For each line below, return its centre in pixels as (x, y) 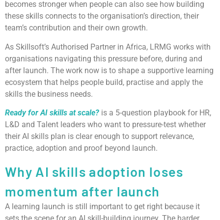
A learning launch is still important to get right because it (102, 206)
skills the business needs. (49, 94)
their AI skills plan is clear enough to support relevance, (99, 137)
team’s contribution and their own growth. (76, 28)
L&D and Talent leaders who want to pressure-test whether (105, 125)
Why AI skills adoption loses (94, 171)
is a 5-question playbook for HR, (155, 113)
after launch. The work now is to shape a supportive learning (109, 70)
